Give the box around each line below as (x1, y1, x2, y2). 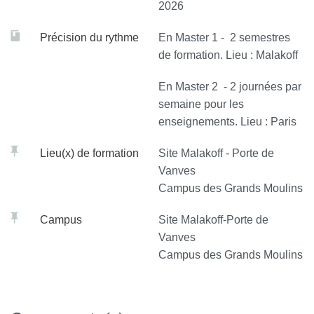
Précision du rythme (40, 32, 139, 43)
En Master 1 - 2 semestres (158, 32, 290, 43)
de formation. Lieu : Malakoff (158, 49, 298, 61)
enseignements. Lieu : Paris (158, 116, 296, 128)
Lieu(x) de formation (40, 147, 139, 159)
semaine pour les (158, 98, 244, 110)
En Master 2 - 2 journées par (158, 81, 301, 93)
